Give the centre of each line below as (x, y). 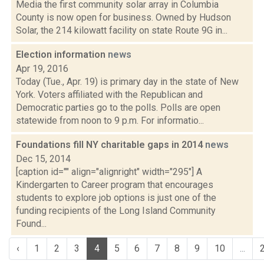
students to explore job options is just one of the (116, 198)
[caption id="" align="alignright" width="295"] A (109, 172)
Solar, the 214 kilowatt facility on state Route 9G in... (122, 30)
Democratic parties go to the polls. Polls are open (118, 108)
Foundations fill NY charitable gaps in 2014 (110, 145)
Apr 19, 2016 (42, 69)
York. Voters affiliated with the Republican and (109, 95)
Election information (62, 55)
